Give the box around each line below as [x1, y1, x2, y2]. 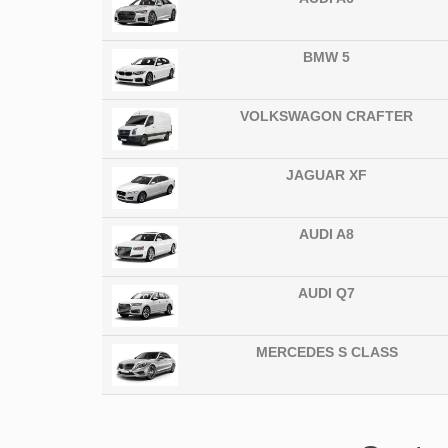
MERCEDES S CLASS [255, 344, 398, 361]
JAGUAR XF [286, 167, 368, 184]
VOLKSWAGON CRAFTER [240, 108, 414, 125]
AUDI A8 [299, 226, 355, 243]
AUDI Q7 [298, 285, 356, 302]
